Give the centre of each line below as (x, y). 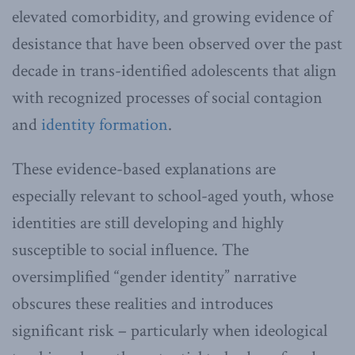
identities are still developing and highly (148, 223)
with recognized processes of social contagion (167, 97)
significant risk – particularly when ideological (170, 330)
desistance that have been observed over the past (177, 44)
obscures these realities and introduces (143, 303)
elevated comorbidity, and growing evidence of (172, 17)
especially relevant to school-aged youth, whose (173, 196)
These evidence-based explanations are (144, 169)
